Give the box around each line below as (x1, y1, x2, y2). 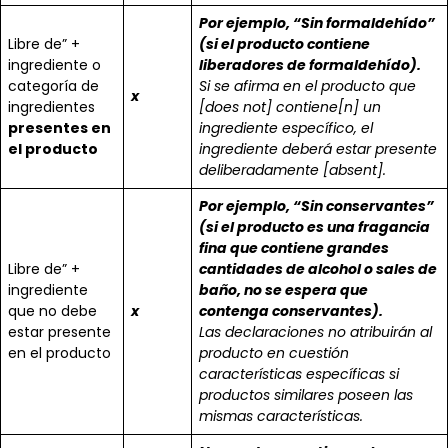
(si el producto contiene (199, 33, 370, 54)
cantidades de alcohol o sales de (199, 258, 437, 279)
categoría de (8, 75, 99, 96)
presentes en (8, 117, 111, 138)
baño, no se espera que (199, 279, 368, 300)
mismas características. (199, 405, 363, 426)
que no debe (8, 300, 97, 321)
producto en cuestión (199, 342, 349, 363)
